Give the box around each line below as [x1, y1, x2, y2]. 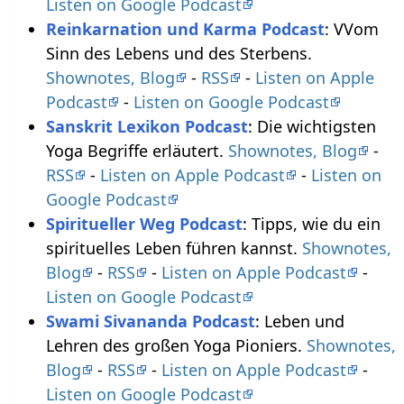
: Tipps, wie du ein [242, 213, 381, 235]
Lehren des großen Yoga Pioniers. [45, 335, 307, 357]
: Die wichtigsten [247, 115, 376, 138]
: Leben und [254, 310, 344, 333]
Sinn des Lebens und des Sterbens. [45, 42, 312, 65]
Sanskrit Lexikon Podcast [45, 115, 248, 138]
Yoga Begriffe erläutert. [45, 140, 228, 162]
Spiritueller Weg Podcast [45, 213, 243, 235]
